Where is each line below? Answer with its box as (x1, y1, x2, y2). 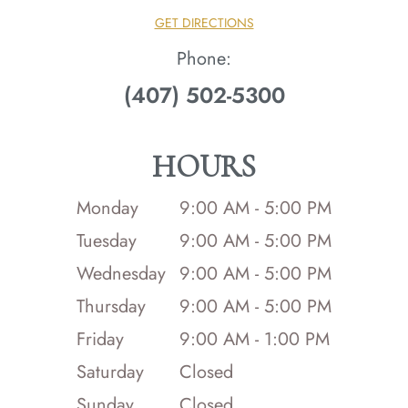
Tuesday (76, 228, 137, 255)
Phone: (177, 46, 231, 73)
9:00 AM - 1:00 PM (179, 326, 330, 353)
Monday (76, 195, 138, 222)
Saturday (76, 359, 144, 386)
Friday (76, 326, 124, 353)
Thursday (76, 293, 146, 321)
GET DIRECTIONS (154, 14, 254, 33)
